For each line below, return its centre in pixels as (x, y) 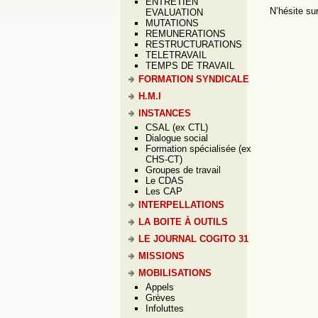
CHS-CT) (164, 159)
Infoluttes (165, 308)
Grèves (160, 298)
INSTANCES (165, 113)
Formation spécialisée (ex (198, 149)
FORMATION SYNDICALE (194, 79)
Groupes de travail (183, 170)
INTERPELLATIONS (181, 205)
